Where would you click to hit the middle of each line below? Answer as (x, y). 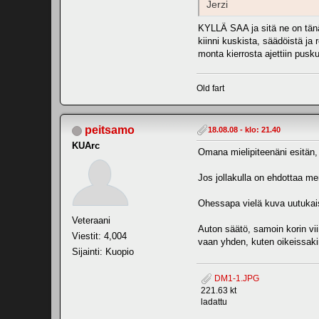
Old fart (210, 88)
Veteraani (91, 220)
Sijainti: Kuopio (103, 251)
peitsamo (110, 130)
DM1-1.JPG (236, 279)
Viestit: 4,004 (99, 236)
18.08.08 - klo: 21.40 (244, 129)
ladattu (214, 302)
